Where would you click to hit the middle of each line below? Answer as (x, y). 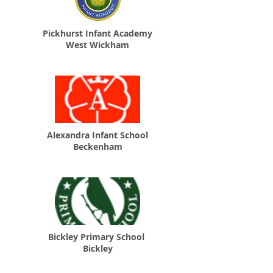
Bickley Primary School (97, 237)
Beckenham (97, 147)
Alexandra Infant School (97, 135)
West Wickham (97, 45)
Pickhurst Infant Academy (97, 33)
